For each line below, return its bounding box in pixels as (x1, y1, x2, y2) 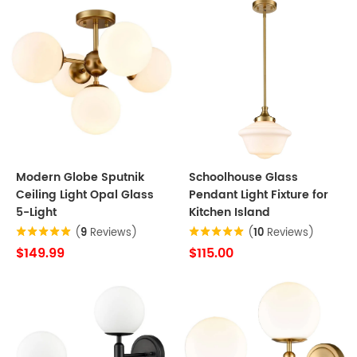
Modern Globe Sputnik (16, 168, 144, 186)
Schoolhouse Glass (189, 168, 298, 186)
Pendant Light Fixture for (189, 186, 328, 204)
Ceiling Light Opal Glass (16, 186, 154, 204)
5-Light (16, 203, 57, 222)
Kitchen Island (189, 203, 270, 222)
